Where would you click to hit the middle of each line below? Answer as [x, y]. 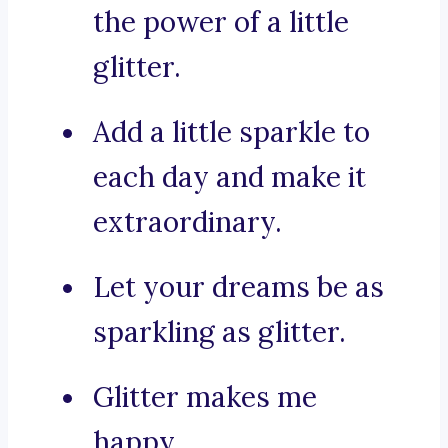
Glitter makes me [205, 397]
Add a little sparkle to [231, 132]
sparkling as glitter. [219, 332]
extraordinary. [187, 222]
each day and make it [229, 177]
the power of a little [221, 22]
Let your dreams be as [238, 287]
